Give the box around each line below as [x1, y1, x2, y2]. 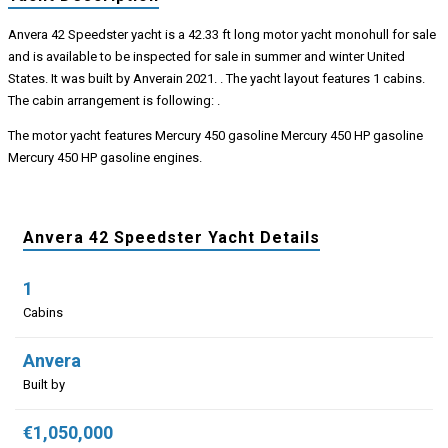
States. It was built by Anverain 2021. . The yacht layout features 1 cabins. [7, 70, 425, 86]
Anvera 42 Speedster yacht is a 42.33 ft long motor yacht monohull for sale [7, 26, 436, 42]
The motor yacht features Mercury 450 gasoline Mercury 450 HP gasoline [7, 127, 423, 143]
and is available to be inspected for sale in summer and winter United [7, 48, 405, 64]
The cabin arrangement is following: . [7, 92, 220, 108]
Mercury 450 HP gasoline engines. [7, 149, 202, 165]
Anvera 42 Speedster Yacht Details [22, 227, 320, 247]
